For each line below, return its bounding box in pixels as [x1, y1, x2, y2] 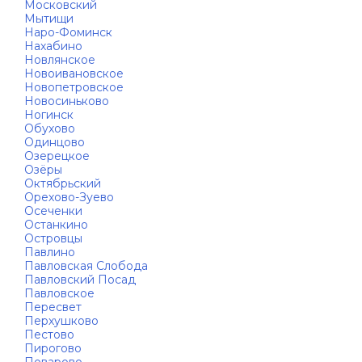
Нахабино [24, 39, 82, 53]
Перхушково [24, 314, 99, 328]
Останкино [24, 217, 88, 232]
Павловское [24, 286, 95, 301]
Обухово [24, 121, 75, 136]
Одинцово [24, 135, 85, 149]
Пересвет [24, 300, 82, 314]
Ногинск [24, 107, 74, 122]
